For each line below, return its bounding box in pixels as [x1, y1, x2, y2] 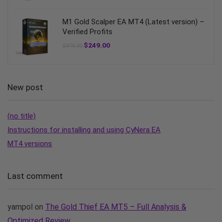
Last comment [7, 171, 63, 181]
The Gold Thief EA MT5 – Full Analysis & [45, 202, 186, 212]
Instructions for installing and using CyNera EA [7, 125, 161, 135]
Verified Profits [62, 27, 112, 37]
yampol [7, 202, 33, 212]
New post [7, 82, 43, 93]
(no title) [7, 111, 36, 121]
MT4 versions [7, 139, 52, 149]
